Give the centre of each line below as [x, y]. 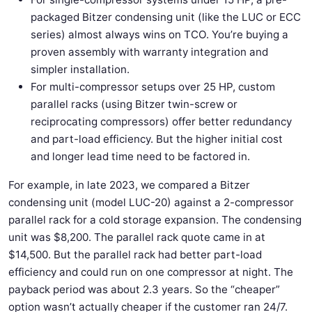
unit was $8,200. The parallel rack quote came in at [137, 237]
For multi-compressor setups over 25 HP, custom [153, 87]
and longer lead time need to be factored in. [140, 156]
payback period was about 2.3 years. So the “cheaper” [144, 289]
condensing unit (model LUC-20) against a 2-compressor [151, 202]
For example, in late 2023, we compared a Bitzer [129, 185]
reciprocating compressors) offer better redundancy [161, 122]
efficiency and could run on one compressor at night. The [151, 272]
